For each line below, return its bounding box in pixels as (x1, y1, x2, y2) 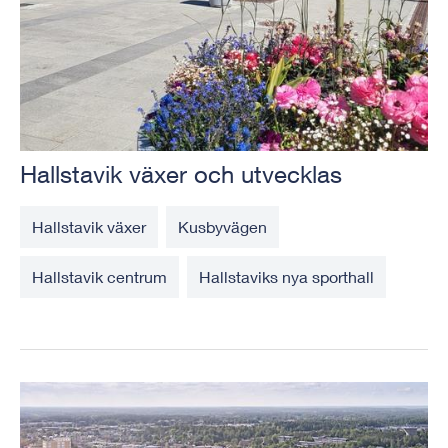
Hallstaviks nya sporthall (199, 266, 374, 286)
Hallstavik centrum (32, 266, 167, 286)
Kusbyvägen (178, 216, 267, 236)
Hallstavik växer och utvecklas (20, 159, 342, 188)
